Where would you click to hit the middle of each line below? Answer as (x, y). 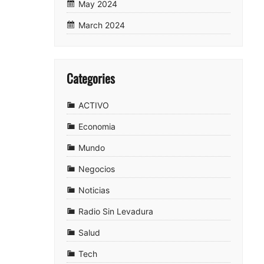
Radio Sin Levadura (116, 211)
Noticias (94, 190)
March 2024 (102, 25)
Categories (91, 78)
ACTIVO (94, 105)
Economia (97, 126)
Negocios (97, 169)
